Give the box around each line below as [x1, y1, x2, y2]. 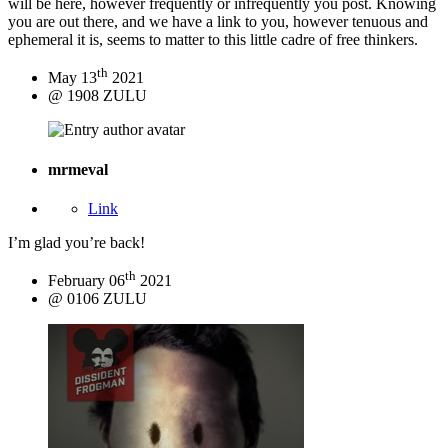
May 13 [48, 69, 97, 87]
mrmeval [48, 160, 108, 178]
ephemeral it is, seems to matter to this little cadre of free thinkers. [8, 30, 418, 48]
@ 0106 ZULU [48, 290, 147, 308]
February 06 [48, 272, 125, 290]
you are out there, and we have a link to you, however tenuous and [8, 12, 428, 30]
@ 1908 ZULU [48, 87, 147, 105]
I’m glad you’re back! [8, 233, 145, 251]
